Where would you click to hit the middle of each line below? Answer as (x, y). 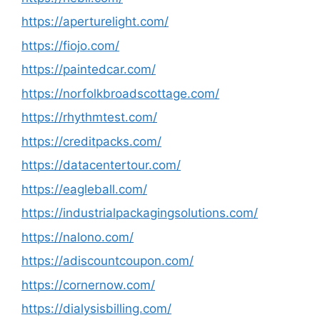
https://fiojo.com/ (70, 45)
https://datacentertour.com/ (101, 165)
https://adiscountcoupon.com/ (107, 261)
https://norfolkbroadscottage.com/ (120, 93)
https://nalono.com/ (77, 237)
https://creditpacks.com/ (91, 141)
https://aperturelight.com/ (95, 21)
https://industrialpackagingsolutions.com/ (140, 213)
